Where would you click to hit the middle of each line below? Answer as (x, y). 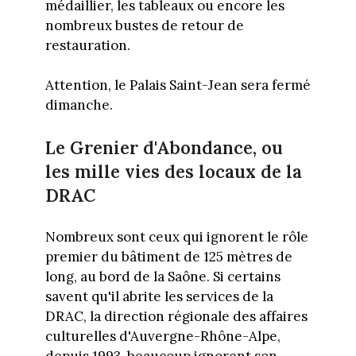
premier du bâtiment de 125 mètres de (168, 256)
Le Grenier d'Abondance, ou (164, 147)
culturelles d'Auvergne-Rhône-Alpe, (163, 336)
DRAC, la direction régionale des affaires (176, 316)
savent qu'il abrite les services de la (159, 296)
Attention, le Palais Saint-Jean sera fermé (178, 85)
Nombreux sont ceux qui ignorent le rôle (176, 236)
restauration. (87, 45)
